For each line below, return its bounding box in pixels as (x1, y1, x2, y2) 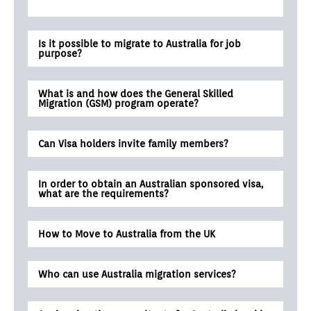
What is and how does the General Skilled (38, 88, 233, 100)
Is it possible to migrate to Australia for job (38, 38, 241, 50)
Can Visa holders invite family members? (38, 138, 228, 150)
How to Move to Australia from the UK (38, 228, 215, 240)
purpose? (38, 48, 82, 60)
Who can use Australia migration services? (38, 269, 236, 280)
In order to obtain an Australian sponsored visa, (38, 178, 263, 190)
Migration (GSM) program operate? (38, 98, 199, 110)
